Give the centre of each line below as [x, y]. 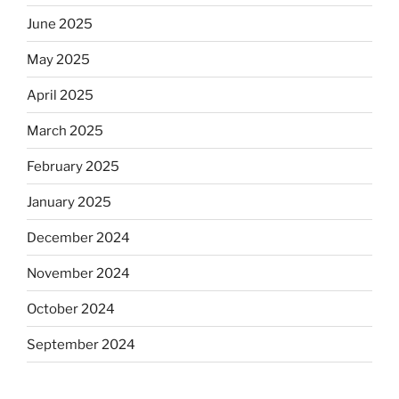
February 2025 [73, 166]
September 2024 [81, 344]
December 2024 [78, 237]
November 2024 [78, 273]
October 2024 [71, 309]
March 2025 [65, 130]
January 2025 [69, 202]
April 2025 [60, 95]
